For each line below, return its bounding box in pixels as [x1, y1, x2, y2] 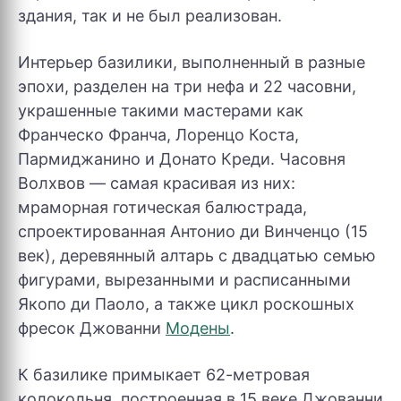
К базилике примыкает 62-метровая [18, 365, 310, 384]
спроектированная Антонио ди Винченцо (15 [18, 222, 368, 241]
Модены [166, 319, 230, 337]
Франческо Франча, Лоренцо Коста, [18, 125, 299, 144]
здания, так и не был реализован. [18, 6, 282, 25]
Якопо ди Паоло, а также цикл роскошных [18, 294, 354, 313]
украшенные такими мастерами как [18, 101, 303, 120]
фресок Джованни [18, 319, 166, 337]
